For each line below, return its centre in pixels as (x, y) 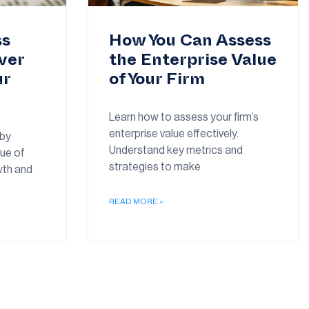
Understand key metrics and (176, 150)
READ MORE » (136, 201)
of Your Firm (157, 81)
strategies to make (155, 167)
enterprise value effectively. (174, 133)
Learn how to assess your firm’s (184, 117)
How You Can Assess (190, 43)
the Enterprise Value (193, 62)
